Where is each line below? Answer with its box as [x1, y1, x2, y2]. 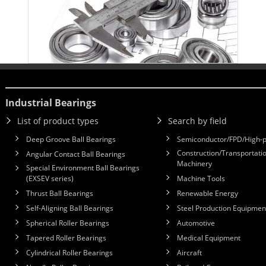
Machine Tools [177, 173, 225, 184]
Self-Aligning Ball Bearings [26, 203, 113, 214]
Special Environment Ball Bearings [26, 163, 140, 173]
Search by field [168, 115, 227, 127]
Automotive [177, 218, 215, 229]
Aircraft [177, 248, 202, 258]
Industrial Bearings [5, 96, 96, 110]
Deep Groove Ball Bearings [26, 134, 116, 145]
